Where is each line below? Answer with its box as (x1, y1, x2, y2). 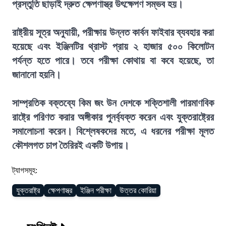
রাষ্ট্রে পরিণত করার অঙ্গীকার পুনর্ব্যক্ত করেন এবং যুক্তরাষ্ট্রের (12, 111, 214, 123)
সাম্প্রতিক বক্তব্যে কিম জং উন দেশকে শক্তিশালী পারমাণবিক (12, 97, 214, 108)
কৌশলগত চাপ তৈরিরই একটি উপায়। (12, 140, 129, 151)
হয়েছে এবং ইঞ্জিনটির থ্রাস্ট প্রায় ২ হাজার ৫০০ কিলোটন (12, 41, 214, 52)
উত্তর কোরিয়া (120, 186, 156, 195)
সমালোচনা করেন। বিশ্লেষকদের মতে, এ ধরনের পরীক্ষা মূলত (12, 126, 214, 137)
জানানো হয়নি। (12, 69, 61, 80)
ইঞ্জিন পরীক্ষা (80, 186, 111, 195)
